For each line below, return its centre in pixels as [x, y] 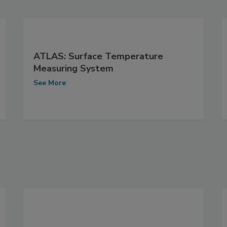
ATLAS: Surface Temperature [98, 56]
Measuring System [73, 69]
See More [49, 83]
